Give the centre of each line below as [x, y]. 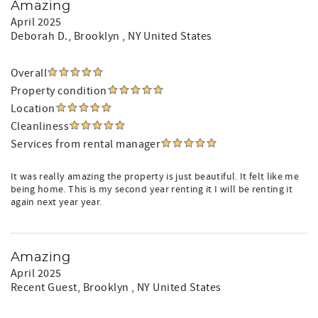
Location [33, 109]
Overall [29, 73]
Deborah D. [39, 36]
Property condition [59, 91]
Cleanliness [40, 126]
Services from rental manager [86, 144]
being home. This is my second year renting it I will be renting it [152, 190]
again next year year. [56, 202]
